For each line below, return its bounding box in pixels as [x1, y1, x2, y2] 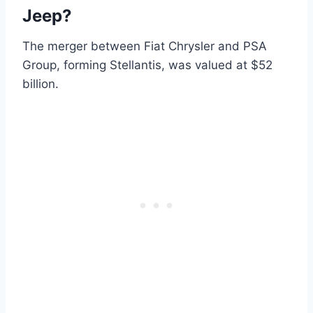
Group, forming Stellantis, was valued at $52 [22, 57, 272, 72]
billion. [22, 76, 59, 91]
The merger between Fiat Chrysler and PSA [22, 38, 267, 53]
